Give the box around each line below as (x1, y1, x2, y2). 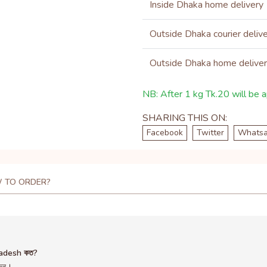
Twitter (197, 127, 224, 138)
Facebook (147, 127, 183, 138)
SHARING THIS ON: (142, 111, 227, 125)
